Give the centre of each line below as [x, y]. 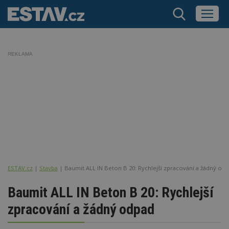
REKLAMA [20, 54]
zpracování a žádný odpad [81, 209]
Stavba [49, 168]
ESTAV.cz [20, 168]
